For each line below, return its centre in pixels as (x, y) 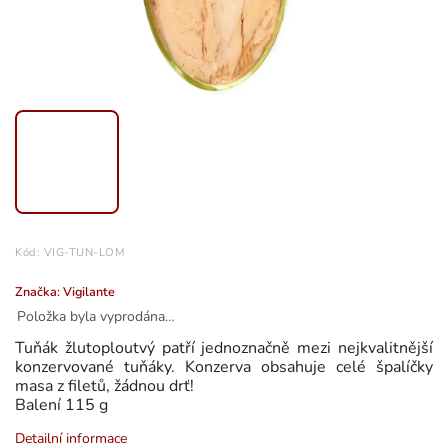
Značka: (39, 291)
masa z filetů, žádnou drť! (104, 385)
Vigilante (89, 291)
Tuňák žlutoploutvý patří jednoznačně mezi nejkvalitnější (224, 347)
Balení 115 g (61, 404)
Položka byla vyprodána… (96, 316)
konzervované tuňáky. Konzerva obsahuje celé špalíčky (224, 366)
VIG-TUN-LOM (84, 252)
